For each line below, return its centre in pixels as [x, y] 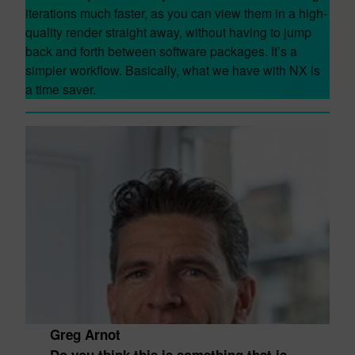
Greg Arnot [85, 334]
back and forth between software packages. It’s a [161, 51]
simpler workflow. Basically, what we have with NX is [173, 70]
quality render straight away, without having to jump [168, 32]
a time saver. [61, 89]
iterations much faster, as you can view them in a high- [176, 13]
